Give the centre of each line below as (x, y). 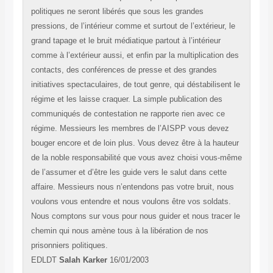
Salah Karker (83, 260)
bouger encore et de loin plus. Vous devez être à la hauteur (135, 143)
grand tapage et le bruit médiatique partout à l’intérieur (126, 41)
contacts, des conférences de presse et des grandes (124, 70)
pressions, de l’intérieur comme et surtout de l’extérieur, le (133, 26)
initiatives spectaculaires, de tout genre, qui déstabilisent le (135, 85)
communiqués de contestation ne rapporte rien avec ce (128, 114)
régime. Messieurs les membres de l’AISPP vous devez (130, 129)
